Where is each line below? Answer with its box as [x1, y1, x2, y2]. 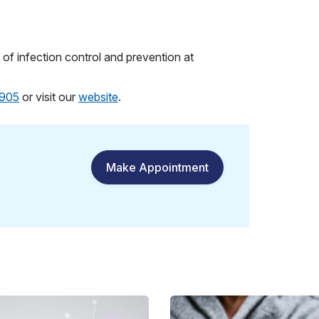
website [78, 89, 118, 104]
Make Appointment [105, 159, 209, 174]
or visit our [19, 89, 78, 104]
